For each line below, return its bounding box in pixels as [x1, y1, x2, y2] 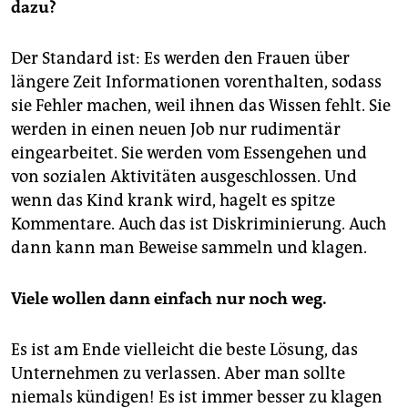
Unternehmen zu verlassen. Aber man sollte [11, 362, 345, 383]
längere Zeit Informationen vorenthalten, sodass [11, 71, 382, 92]
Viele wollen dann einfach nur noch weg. [11, 288, 327, 309]
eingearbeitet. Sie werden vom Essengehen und [11, 142, 367, 163]
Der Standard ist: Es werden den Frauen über [11, 47, 350, 68]
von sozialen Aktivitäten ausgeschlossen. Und [11, 166, 357, 187]
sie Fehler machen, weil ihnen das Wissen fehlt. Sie [11, 95, 391, 116]
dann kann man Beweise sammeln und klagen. [11, 237, 367, 258]
